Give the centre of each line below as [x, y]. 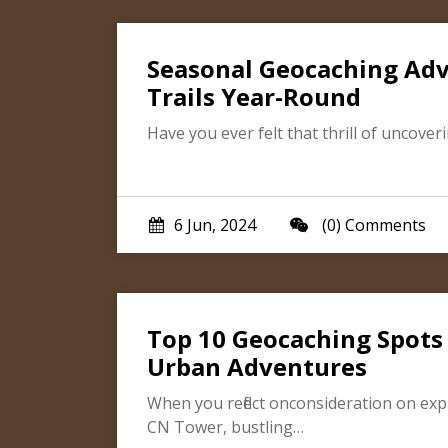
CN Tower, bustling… [225, 427]
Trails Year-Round [254, 96]
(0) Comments [372, 225]
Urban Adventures [257, 366]
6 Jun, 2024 [215, 225]
